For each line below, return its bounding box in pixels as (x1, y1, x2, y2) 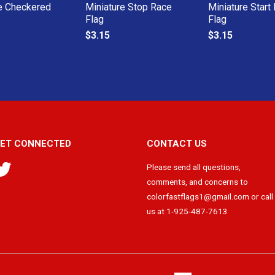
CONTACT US (147, 138, 207, 149)
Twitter (12, 162, 38, 172)
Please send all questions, (147, 162, 241, 172)
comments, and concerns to (147, 177, 248, 187)
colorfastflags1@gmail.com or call (147, 192, 273, 201)
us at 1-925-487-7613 (147, 206, 228, 216)
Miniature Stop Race (85, 1, 172, 13)
